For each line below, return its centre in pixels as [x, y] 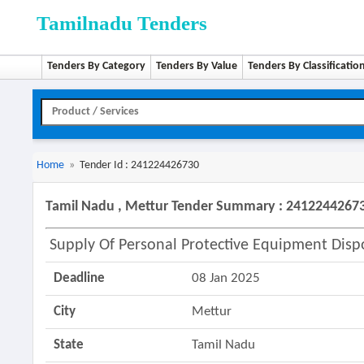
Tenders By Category [97, 66]
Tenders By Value [197, 66]
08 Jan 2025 [226, 278]
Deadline [80, 278]
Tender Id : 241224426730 [140, 165]
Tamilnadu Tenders [122, 23]
